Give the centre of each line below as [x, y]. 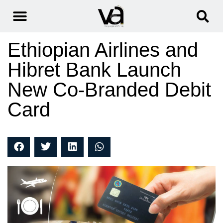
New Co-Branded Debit [109, 90]
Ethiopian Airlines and [103, 50]
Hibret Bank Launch [94, 70]
